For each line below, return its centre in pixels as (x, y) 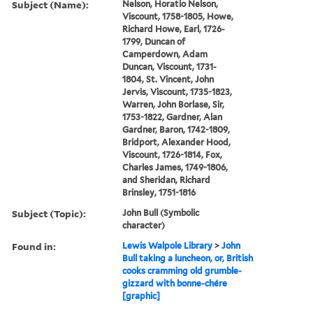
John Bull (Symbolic (161, 212)
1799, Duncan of (154, 41)
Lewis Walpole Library (168, 245)
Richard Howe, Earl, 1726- (174, 29)
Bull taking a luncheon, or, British (188, 258)
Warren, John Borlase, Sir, (174, 104)
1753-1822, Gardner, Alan (173, 117)
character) (144, 225)
